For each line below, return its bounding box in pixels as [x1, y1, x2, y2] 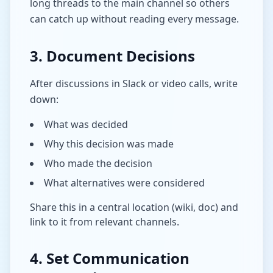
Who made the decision [44, 157, 152, 170]
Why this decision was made [44, 137, 174, 151]
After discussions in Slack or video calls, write [30, 77, 238, 90]
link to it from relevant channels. [30, 215, 179, 229]
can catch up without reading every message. [30, 12, 239, 26]
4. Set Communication [30, 248, 190, 268]
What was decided [44, 118, 128, 131]
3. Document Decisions [30, 46, 195, 66]
